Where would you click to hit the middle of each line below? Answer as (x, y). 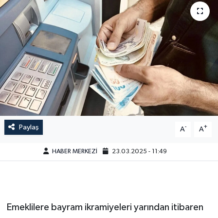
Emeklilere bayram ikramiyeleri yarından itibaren (105, 207)
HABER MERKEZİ (74, 152)
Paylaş (29, 127)
